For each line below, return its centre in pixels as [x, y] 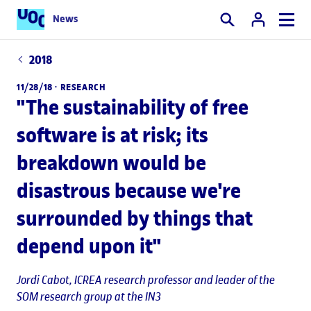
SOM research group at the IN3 [89, 296]
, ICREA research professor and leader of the [172, 279]
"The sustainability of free [133, 107]
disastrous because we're [129, 190]
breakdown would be [111, 162]
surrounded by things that [135, 218]
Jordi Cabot [43, 279]
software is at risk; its [112, 135]
